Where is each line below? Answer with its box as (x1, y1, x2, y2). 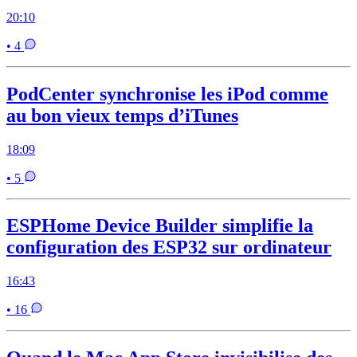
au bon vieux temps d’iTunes (6, 104, 238, 126)
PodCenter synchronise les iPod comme (6, 83, 328, 104)
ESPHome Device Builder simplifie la (6, 215, 313, 237)
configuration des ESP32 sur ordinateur (6, 237, 331, 258)
